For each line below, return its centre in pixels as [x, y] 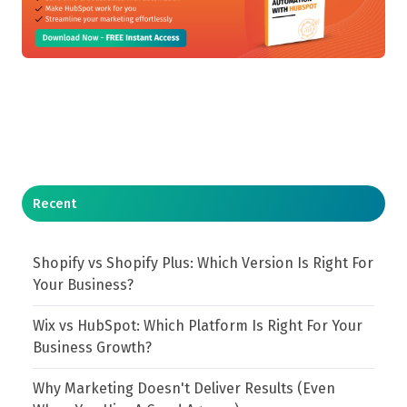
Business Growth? [93, 347]
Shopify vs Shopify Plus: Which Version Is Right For [203, 263]
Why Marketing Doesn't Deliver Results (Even [184, 389]
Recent [55, 203]
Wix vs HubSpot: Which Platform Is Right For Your [198, 325]
